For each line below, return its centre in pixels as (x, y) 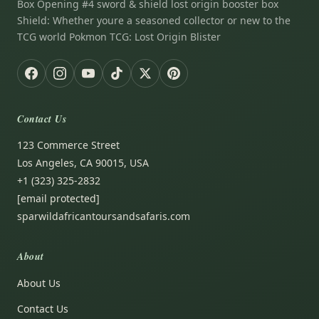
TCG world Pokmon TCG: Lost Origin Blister (119, 36)
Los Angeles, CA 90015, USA (83, 162)
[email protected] (58, 198)
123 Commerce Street (68, 145)
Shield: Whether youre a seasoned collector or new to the (154, 20)
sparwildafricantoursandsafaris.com (104, 216)
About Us (39, 283)
